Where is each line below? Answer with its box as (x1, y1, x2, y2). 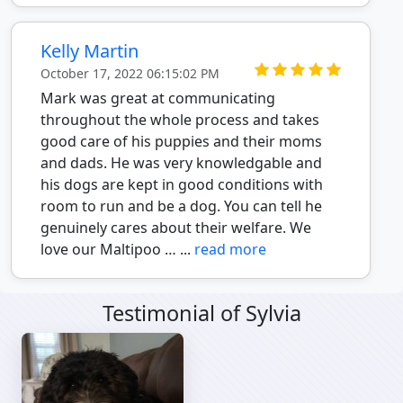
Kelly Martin (40, 39, 139, 63)
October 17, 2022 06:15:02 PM (40, 65, 219, 82)
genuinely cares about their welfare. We (40, 218, 311, 237)
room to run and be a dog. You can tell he (40, 196, 322, 216)
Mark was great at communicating (40, 88, 275, 108)
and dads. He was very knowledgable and (40, 153, 322, 173)
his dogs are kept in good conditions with (40, 175, 323, 194)
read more (194, 239, 266, 259)
